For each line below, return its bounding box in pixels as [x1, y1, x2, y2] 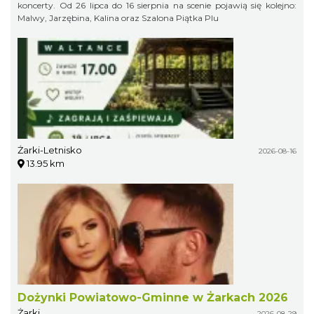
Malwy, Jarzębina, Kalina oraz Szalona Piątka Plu [18, 13, 219, 24]
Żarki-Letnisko [18, 144, 82, 156]
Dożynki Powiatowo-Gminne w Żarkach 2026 [18, 291, 288, 305]
